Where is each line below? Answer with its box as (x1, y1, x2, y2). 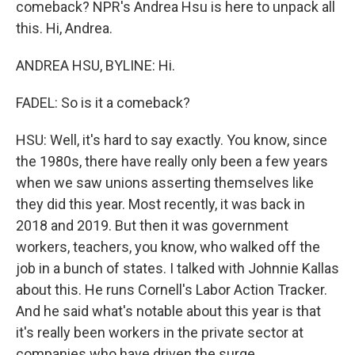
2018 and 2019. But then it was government (16, 217, 288, 234)
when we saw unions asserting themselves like (16, 174, 314, 191)
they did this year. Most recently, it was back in (16, 196, 305, 212)
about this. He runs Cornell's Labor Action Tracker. (16, 281, 327, 298)
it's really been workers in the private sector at (16, 324, 303, 341)
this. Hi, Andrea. (16, 20, 113, 36)
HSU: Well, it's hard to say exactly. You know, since (16, 132, 327, 148)
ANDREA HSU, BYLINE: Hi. (16, 57, 175, 74)
